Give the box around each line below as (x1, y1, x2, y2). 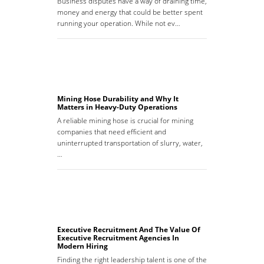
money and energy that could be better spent (57, 7, 203, 18)
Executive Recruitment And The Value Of (57, 225, 200, 235)
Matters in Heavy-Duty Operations (57, 102, 177, 113)
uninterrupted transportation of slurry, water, (57, 138, 203, 148)
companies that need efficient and (57, 127, 166, 137)
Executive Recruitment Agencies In (57, 233, 179, 243)
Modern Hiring (57, 241, 108, 252)
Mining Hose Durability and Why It (57, 94, 179, 104)
